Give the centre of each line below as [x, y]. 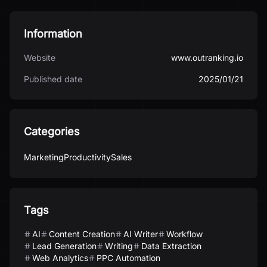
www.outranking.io [207, 58]
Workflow [184, 234]
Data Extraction [171, 246]
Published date [53, 79]
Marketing [44, 157]
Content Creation [82, 234]
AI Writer [141, 234]
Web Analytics [60, 258]
